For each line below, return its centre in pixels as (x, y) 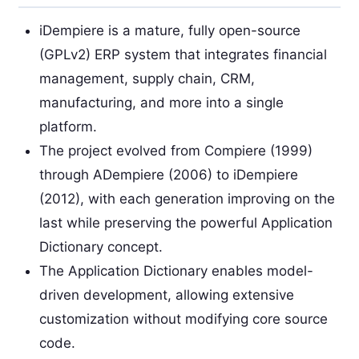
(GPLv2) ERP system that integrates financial (183, 54)
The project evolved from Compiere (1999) (175, 150)
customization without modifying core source (183, 319)
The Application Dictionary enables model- (176, 270)
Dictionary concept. (101, 246)
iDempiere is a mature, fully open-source (169, 30)
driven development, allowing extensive (166, 294)
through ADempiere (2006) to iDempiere (168, 174)
